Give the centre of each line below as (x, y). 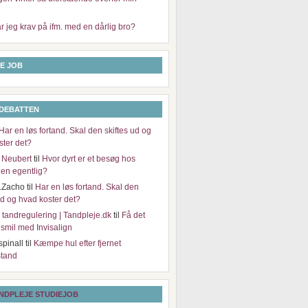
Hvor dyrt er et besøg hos (89, 159)
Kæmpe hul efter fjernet (77, 243)
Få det (133, 215)
